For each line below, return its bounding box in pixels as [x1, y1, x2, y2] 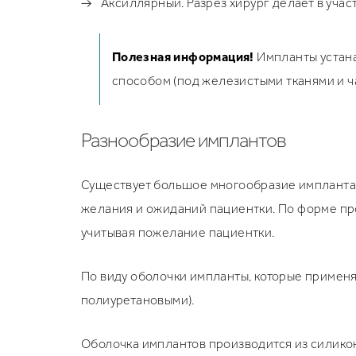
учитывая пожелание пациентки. [81, 225, 275, 240]
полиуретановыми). [81, 292, 195, 308]
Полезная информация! [111, 49, 254, 64]
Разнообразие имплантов [81, 129, 286, 152]
